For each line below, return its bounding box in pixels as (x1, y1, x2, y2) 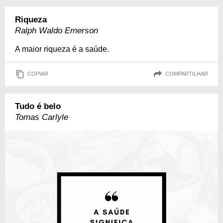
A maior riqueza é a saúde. (15, 44, 109, 53)
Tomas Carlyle (15, 112, 68, 122)
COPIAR (27, 71, 48, 77)
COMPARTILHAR (165, 71, 208, 77)
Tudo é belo (15, 101, 61, 111)
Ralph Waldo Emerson (15, 25, 98, 35)
